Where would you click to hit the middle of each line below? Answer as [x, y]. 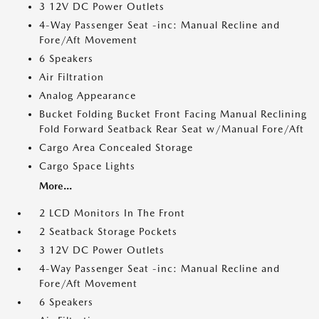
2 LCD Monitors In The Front [112, 213]
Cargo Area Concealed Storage [116, 147]
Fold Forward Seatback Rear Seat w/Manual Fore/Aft [172, 129]
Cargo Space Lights [87, 166]
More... [56, 186]
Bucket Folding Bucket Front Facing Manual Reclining [173, 114]
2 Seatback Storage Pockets [108, 231]
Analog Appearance [88, 95]
